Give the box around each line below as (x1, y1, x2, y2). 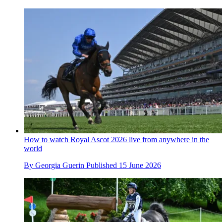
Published (86, 161, 119, 169)
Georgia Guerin (35, 161, 84, 169)
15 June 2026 (119, 161, 161, 169)
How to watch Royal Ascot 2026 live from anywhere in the (24, 135, 209, 144)
